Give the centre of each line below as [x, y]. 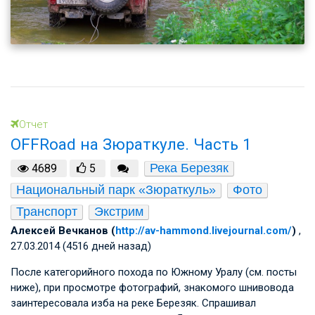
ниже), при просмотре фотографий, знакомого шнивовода [152, 288]
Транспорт [47, 212]
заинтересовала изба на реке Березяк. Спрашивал [133, 303]
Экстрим [119, 212]
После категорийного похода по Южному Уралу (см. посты [154, 272]
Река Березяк [189, 168]
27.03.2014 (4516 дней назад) [81, 246]
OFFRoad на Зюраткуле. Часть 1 [131, 144]
